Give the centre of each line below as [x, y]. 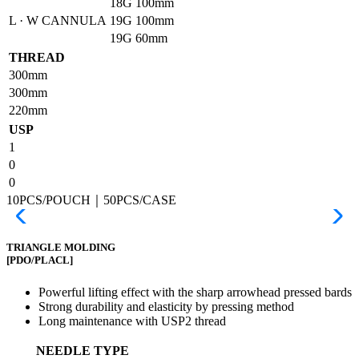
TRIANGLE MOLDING [61, 248]
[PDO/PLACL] [40, 260]
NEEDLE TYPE [83, 350]
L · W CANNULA [58, 21]
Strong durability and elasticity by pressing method [166, 306]
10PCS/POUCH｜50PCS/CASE [91, 200]
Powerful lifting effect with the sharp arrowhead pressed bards [195, 292]
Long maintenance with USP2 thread [132, 321]
